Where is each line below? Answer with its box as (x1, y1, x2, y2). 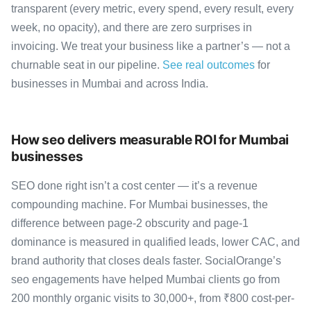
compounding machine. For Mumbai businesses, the (11, 198, 268, 210)
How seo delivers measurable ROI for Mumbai (11, 131, 289, 148)
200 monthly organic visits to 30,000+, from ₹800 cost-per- (11, 292, 294, 304)
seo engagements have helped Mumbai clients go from (11, 273, 280, 285)
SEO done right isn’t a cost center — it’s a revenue (11, 179, 258, 192)
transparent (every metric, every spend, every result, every (11, 2, 294, 15)
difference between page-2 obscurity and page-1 (11, 217, 249, 229)
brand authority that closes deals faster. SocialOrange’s (11, 254, 281, 267)
